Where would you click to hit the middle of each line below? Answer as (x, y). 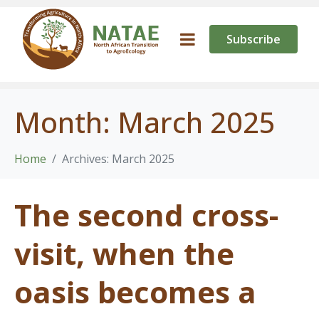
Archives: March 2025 (118, 159)
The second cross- (146, 215)
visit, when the (124, 253)
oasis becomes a (135, 292)
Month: (66, 122)
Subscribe (253, 39)
